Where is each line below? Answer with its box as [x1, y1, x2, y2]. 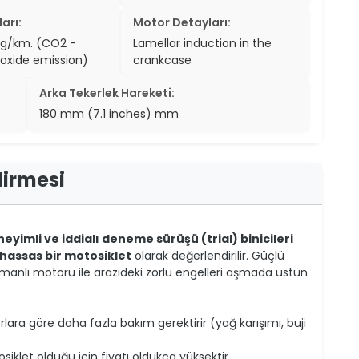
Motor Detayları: [133, 14, 232, 30]
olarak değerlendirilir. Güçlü [131, 247, 284, 264]
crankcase [133, 51, 192, 68]
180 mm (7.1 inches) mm [39, 105, 179, 122]
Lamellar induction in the [133, 34, 272, 51]
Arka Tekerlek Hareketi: [39, 84, 175, 101]
